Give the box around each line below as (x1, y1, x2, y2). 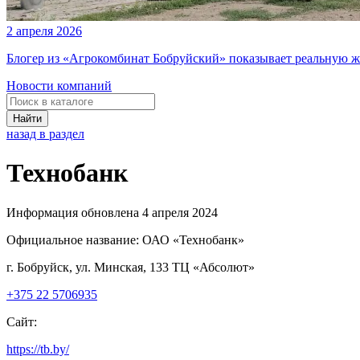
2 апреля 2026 (6, 24, 82, 38)
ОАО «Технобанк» (142, 232, 244, 247)
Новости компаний (6, 79, 112, 92)
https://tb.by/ (6, 342, 69, 356)
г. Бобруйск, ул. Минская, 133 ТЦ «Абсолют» (6, 260, 255, 274)
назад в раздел (6, 127, 84, 141)
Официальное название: (6, 232, 139, 247)
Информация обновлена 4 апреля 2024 (6, 205, 218, 219)
